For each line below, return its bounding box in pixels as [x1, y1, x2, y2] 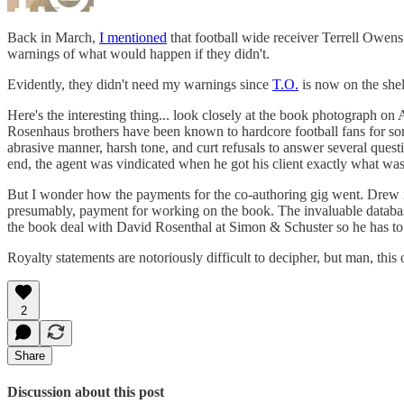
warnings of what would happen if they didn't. [7, 45, 270, 61]
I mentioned [99, 29, 167, 45]
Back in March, [7, 29, 99, 45]
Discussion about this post [7, 383, 164, 399]
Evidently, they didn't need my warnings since [7, 76, 272, 92]
